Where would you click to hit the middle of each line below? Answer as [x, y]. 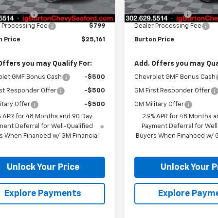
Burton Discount [159, 14]
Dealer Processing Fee [168, 26]
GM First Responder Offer [173, 91]
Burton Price [154, 39]
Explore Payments [43, 193]
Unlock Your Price [43, 167]
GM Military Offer [159, 104]
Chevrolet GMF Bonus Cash [175, 77]
